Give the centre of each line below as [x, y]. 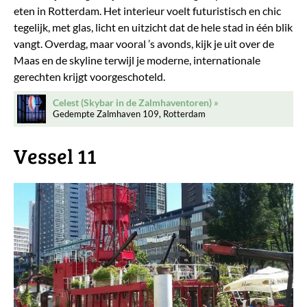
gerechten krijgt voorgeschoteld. [89, 77]
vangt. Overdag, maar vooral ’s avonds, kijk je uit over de [144, 44]
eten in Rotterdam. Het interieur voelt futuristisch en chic [147, 11]
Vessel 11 [55, 156]
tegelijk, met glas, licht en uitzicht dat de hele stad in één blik [153, 27]
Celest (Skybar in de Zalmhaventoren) [132, 103]
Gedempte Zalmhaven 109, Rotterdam [129, 114]
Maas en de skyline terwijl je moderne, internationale [137, 60]
